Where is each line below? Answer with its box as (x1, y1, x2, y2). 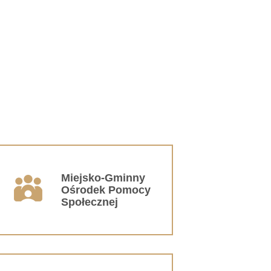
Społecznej (61, 195, 118, 208)
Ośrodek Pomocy (61, 183, 151, 196)
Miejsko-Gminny (61, 171, 145, 184)
